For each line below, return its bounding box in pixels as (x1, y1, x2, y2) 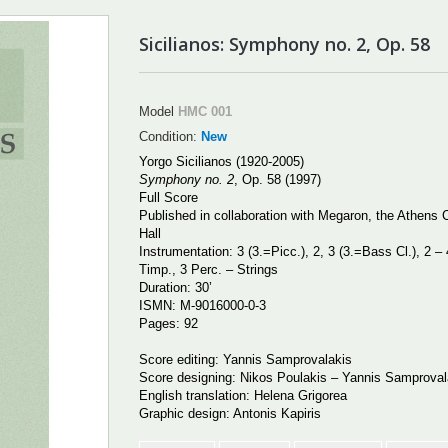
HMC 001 (178, 103, 232, 119)
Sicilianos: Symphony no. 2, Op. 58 (139, 31, 430, 56)
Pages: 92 (139, 315, 202, 331)
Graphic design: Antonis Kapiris (139, 405, 325, 421)
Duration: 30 (139, 279, 209, 295)
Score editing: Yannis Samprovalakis (139, 351, 356, 367)
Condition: (139, 128, 197, 144)
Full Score (139, 189, 202, 205)
